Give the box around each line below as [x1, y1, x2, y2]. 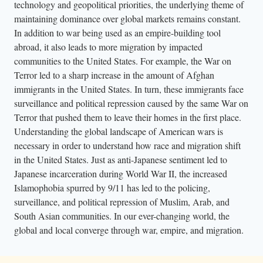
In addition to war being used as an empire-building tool [14, 26, 221, 39]
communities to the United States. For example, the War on [14, 54, 231, 67]
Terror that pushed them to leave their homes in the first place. [14, 110, 241, 123]
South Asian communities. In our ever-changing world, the [14, 209, 230, 222]
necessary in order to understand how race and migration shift [14, 139, 241, 151]
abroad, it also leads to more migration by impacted [14, 40, 203, 53]
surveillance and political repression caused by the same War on [14, 96, 248, 109]
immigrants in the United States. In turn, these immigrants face [14, 82, 244, 95]
